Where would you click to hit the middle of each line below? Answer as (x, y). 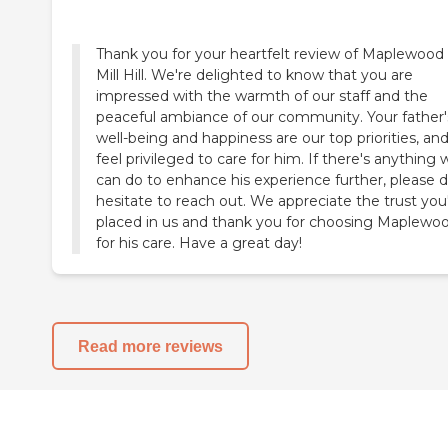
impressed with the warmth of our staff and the (262, 96)
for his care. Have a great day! (199, 243)
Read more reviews (150, 346)
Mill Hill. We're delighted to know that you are (254, 75)
